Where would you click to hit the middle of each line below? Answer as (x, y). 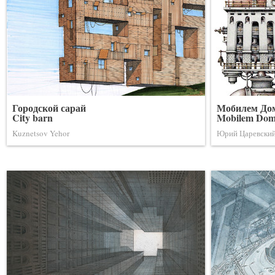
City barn (33, 118)
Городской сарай (49, 108)
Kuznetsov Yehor (41, 133)
